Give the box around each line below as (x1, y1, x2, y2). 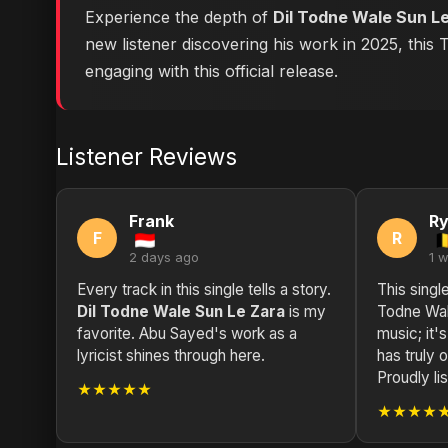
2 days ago (129, 250, 199, 265)
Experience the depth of (85, 7, 273, 27)
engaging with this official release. (85, 61, 338, 81)
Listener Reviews (56, 143, 237, 170)
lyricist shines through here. (77, 346, 265, 365)
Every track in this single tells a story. (77, 280, 331, 299)
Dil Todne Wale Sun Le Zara (77, 302, 285, 321)
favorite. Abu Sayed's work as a (77, 324, 297, 343)
